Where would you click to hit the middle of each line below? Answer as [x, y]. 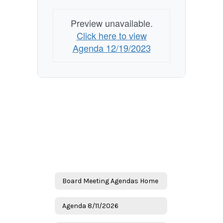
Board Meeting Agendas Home [110, 181]
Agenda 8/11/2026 [90, 206]
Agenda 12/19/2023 [111, 48]
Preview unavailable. [111, 23]
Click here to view [111, 35]
